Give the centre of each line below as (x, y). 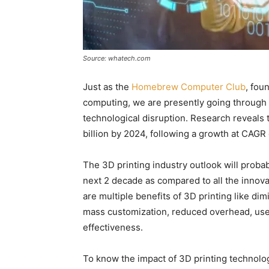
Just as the (107, 87)
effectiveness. (113, 227)
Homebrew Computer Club (189, 87)
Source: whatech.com (117, 58)
